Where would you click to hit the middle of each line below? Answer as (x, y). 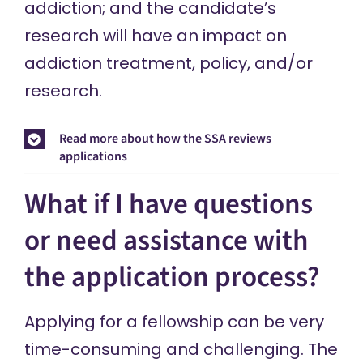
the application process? (172, 277)
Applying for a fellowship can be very (174, 321)
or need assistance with (166, 240)
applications (93, 156)
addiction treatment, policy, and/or (168, 64)
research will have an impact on (155, 36)
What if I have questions (168, 204)
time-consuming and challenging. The (181, 349)
